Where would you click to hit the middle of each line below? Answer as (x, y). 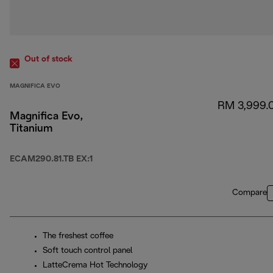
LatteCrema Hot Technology (95, 266)
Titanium (31, 129)
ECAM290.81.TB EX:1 (51, 160)
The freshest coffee (78, 236)
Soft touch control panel (87, 251)
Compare (250, 193)
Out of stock (48, 60)
